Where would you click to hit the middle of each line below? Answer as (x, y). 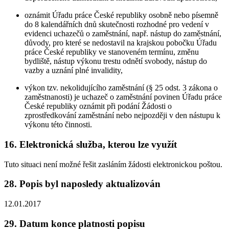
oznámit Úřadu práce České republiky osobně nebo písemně (121, 15)
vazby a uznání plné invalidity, (74, 71)
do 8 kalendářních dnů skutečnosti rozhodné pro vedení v (117, 25)
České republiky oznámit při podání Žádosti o (98, 106)
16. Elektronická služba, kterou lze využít (90, 144)
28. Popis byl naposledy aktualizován (82, 184)
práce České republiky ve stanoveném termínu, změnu (112, 52)
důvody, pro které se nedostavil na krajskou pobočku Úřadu (121, 43)
